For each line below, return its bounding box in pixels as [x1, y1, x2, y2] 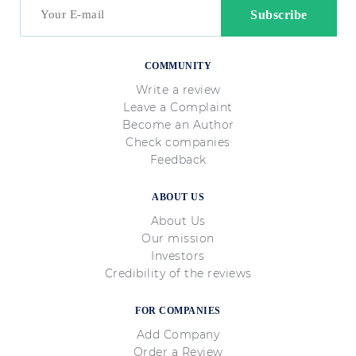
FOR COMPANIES [135, 305, 221, 316]
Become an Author [122, 118, 234, 132]
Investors [151, 249, 205, 263]
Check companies [126, 135, 230, 149]
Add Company [136, 327, 220, 342]
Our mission [141, 231, 215, 246]
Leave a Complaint [123, 100, 233, 114]
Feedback [149, 153, 207, 167]
